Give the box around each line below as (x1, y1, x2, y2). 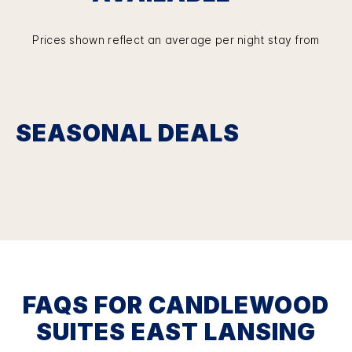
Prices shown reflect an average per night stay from (32, 32, 320, 46)
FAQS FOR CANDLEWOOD (23, 290, 329, 319)
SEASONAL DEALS (16, 118, 240, 147)
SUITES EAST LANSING (36, 317, 316, 346)
